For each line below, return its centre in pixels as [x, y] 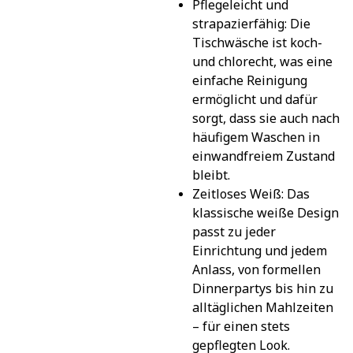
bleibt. [211, 175]
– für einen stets [241, 326]
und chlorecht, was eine [262, 61]
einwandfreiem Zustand [263, 156]
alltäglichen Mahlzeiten [262, 307]
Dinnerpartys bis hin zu [262, 288]
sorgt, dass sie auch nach [266, 118]
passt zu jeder [234, 231]
